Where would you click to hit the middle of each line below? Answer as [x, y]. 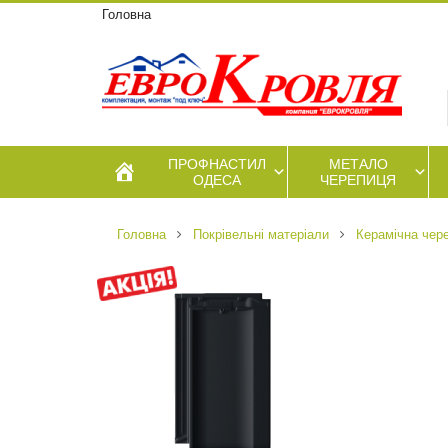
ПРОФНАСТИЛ [217, 164]
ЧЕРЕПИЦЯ [358, 180]
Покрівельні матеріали [261, 234]
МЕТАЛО [358, 164]
